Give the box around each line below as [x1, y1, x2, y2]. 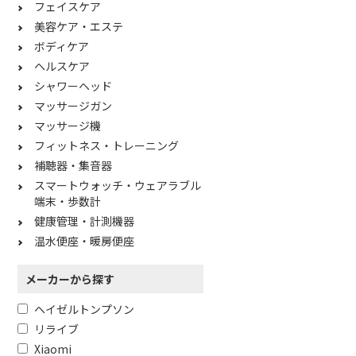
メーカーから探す [25, 271, 114, 287]
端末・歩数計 [34, 193, 101, 209]
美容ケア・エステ [34, 18, 123, 34]
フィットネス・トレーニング [34, 137, 179, 153]
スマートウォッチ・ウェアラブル [34, 177, 201, 193]
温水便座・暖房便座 [34, 233, 134, 249]
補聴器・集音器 [34, 157, 112, 173]
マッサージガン [34, 98, 112, 114]
